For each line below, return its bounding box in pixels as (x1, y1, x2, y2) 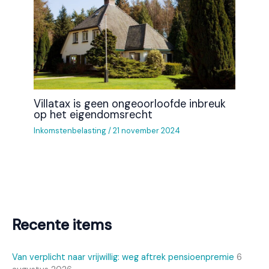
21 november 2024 (113, 125, 181, 136)
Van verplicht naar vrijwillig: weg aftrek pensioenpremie (12, 252, 234, 264)
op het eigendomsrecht (34, 107, 153, 122)
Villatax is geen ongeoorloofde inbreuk (34, 96, 226, 111)
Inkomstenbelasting (34, 125, 107, 136)
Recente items (12, 215, 112, 235)
